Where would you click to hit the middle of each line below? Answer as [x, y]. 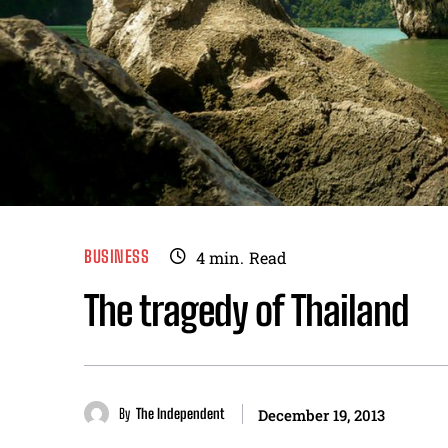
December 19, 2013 [321, 414]
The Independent [180, 413]
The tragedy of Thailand [246, 310]
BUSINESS [116, 257]
